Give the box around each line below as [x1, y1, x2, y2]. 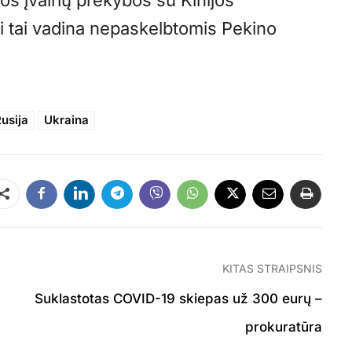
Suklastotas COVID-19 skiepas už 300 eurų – [34, 291, 322, 307]
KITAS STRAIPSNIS [222, 262, 322, 276]
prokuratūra [244, 319, 322, 335]
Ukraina [44, 112, 90, 128]
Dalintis [27, 190, 57, 200]
